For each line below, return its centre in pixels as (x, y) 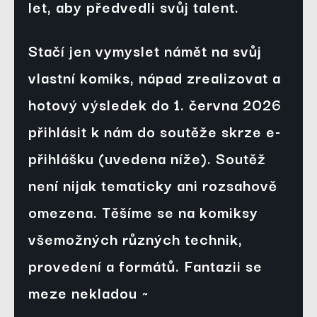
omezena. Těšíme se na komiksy (143, 212)
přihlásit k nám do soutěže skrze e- (155, 131)
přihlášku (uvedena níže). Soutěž (147, 158)
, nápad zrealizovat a (206, 77)
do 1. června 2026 (217, 104)
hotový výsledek (90, 104)
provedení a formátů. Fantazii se (145, 266)
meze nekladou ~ (89, 293)
